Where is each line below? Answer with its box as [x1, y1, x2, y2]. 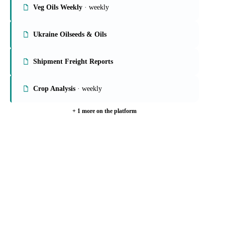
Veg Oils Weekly [33, 3, 82, 11]
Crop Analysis [33, 84, 75, 92]
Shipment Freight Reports [33, 57, 113, 65]
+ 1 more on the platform [72, 107, 137, 115]
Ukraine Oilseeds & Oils [33, 30, 106, 38]
